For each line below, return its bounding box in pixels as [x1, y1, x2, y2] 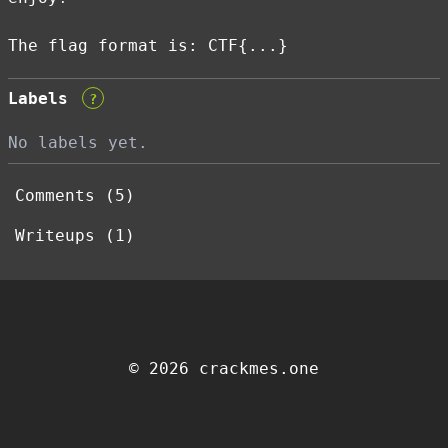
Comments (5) [14, 186, 135, 205]
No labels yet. [8, 133, 148, 152]
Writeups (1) [14, 226, 135, 245]
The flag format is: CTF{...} [8, 36, 288, 55]
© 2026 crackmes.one [129, 359, 319, 378]
